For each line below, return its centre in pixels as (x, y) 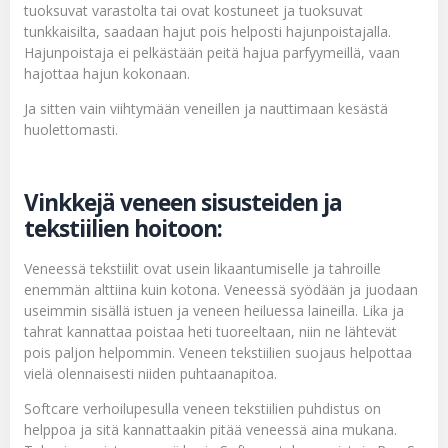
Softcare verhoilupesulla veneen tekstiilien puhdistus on (202, 409)
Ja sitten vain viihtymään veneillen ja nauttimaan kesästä (206, 108)
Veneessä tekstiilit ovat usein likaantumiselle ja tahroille (202, 268)
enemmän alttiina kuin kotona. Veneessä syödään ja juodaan (221, 289)
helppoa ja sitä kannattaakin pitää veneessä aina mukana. (210, 430)
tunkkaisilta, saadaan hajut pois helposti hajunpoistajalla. (207, 31)
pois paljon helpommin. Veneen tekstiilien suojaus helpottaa (218, 352)
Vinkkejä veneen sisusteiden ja (183, 202)
